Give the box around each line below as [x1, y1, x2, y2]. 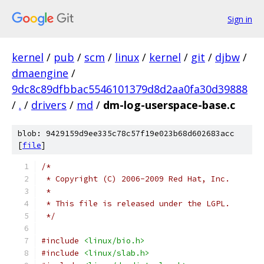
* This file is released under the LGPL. [41, 199, 230, 209]
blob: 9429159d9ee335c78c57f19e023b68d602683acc [18, 128, 235, 138]
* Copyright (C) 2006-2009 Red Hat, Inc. [41, 174, 230, 184]
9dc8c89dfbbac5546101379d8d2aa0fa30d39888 [12, 82, 247, 96]
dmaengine [12, 66, 68, 80]
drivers [31, 98, 67, 112]
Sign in [227, 13, 252, 25]
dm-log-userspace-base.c [103, 98, 235, 112]
